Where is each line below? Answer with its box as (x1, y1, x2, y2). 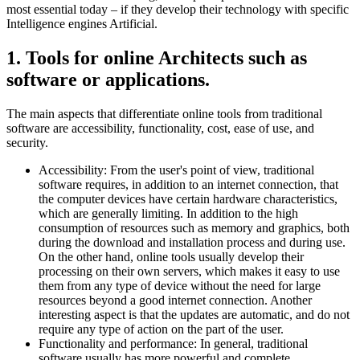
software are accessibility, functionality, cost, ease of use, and (6, 121, 314, 135)
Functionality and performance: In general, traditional (39, 336, 308, 350)
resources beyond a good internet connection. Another (39, 292, 312, 307)
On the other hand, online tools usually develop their (39, 249, 304, 264)
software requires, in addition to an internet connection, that (39, 177, 338, 191)
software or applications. (6, 68, 210, 90)
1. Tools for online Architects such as (6, 47, 307, 68)
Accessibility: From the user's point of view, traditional (39, 162, 314, 177)
